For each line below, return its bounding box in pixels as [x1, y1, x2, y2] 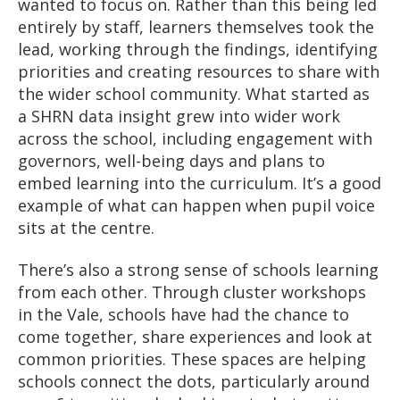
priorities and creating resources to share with [18, 60, 379, 82]
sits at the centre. [18, 216, 154, 238]
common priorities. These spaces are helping [18, 348, 366, 371]
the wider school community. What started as [18, 82, 370, 104]
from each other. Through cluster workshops [18, 281, 366, 304]
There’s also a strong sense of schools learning [18, 259, 379, 281]
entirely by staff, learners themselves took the [18, 15, 374, 37]
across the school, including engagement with [18, 127, 372, 149]
